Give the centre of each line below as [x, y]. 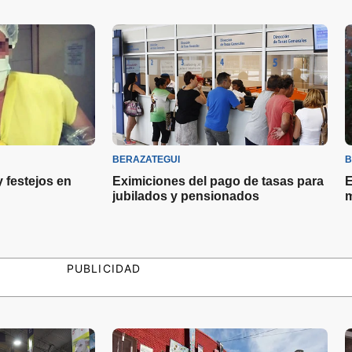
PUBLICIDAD [104, 268]
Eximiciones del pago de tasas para [218, 181]
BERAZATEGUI [146, 159]
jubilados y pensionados [186, 196]
